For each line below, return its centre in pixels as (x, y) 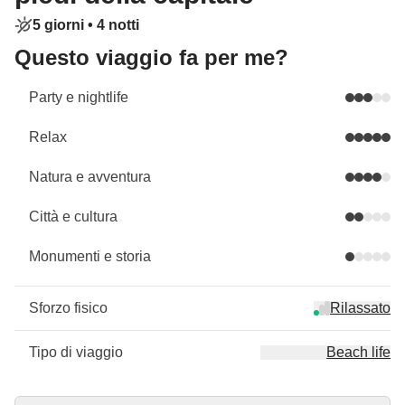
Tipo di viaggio (76, 352)
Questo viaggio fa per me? (151, 57)
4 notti (118, 25)
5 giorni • (65, 25)
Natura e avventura (90, 177)
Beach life (358, 352)
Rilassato (360, 308)
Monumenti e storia (90, 256)
